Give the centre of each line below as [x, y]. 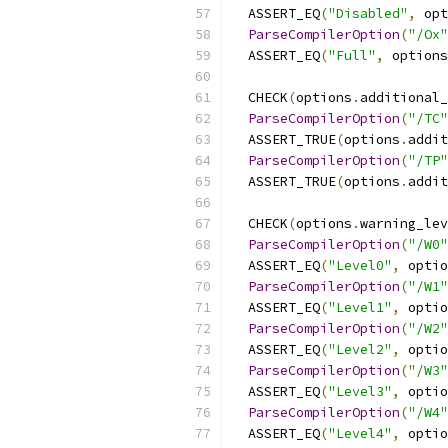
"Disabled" [368, 13]
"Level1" [360, 307]
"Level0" [360, 265]
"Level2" [360, 349]
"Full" [352, 55]
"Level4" [360, 433]
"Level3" [360, 391]
